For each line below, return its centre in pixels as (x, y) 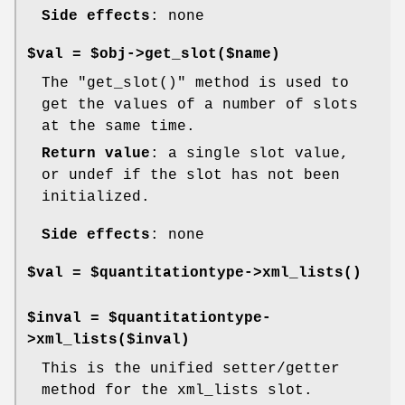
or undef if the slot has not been (191, 175)
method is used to (268, 83)
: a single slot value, (250, 153)
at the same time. (118, 126)
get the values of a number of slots (200, 104)
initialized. (96, 197)
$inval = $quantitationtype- (149, 318)
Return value (96, 153)
